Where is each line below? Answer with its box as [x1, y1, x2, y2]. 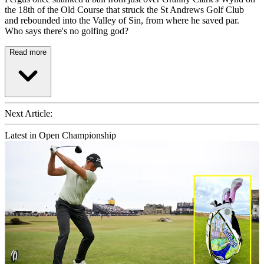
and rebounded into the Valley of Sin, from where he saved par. [5, 15, 239, 26]
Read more [9, 48, 47, 57]
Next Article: [5, 108, 52, 119]
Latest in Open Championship [5, 130, 116, 141]
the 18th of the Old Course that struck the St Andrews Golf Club [5, 5, 244, 15]
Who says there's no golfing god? [5, 26, 128, 37]
